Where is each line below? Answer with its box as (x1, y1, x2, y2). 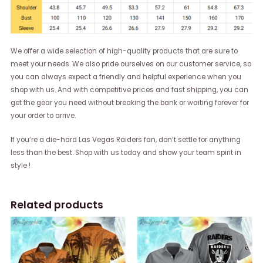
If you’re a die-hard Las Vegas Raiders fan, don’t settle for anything (11, 134, 241, 144)
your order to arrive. (11, 110, 76, 120)
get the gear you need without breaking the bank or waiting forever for (11, 97, 249, 107)
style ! (11, 160, 31, 170)
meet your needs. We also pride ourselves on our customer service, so (11, 59, 252, 69)
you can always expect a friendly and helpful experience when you (11, 72, 242, 82)
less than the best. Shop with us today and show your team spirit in (11, 147, 242, 157)
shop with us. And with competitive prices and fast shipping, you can (11, 85, 249, 95)
